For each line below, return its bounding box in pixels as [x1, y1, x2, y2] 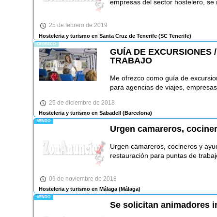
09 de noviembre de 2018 [48, 175, 117, 182]
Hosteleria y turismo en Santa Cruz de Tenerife [38, 32, 157, 39]
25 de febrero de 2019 [48, 22, 108, 29]
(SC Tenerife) [156, 32, 191, 39]
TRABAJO [109, 55, 152, 65]
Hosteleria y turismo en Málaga [38, 186, 117, 192]
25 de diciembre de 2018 [48, 99, 115, 106]
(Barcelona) [121, 110, 152, 116]
